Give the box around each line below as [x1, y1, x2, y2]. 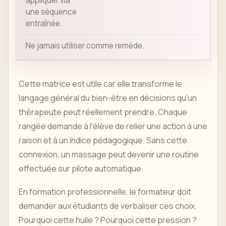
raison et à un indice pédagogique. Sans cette [19, 135, 187, 146]
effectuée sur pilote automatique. [19, 163, 143, 175]
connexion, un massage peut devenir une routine [19, 149, 199, 160]
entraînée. [26, 18, 62, 29]
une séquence [26, 7, 77, 18]
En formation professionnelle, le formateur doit [19, 186, 191, 198]
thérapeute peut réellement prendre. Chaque [19, 106, 187, 118]
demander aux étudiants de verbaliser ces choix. [19, 200, 197, 212]
